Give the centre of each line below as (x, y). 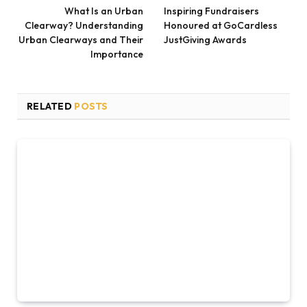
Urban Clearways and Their (81, 40)
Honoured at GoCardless (221, 26)
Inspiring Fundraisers (211, 11)
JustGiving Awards (205, 40)
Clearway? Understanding (84, 26)
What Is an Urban (104, 11)
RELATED (51, 107)
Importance (117, 54)
